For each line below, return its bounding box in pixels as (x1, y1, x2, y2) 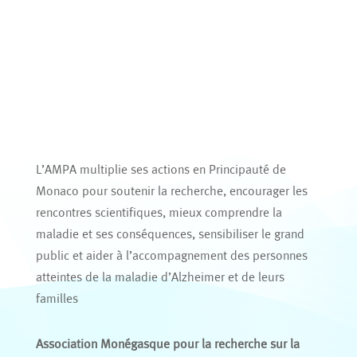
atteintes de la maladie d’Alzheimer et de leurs (35, 269, 284, 284)
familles (35, 290, 78, 306)
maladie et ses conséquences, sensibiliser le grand (35, 226, 304, 241)
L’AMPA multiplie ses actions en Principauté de (35, 161, 286, 177)
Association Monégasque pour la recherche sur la (35, 335, 300, 351)
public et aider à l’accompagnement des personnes (35, 247, 308, 263)
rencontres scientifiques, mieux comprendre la (35, 204, 282, 220)
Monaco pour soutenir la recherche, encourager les (35, 182, 308, 198)
